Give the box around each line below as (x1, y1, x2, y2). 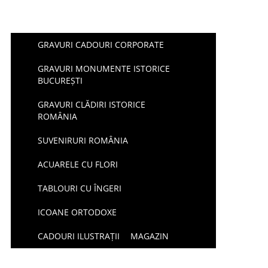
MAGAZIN (130, 230, 169, 242)
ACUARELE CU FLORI (38, 159, 118, 170)
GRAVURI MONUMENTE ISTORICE (38, 63, 170, 74)
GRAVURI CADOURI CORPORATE (38, 39, 165, 50)
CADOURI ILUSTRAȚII (38, 230, 120, 242)
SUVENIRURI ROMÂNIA (38, 135, 129, 146)
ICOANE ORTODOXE (38, 206, 117, 218)
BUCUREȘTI (38, 75, 83, 86)
